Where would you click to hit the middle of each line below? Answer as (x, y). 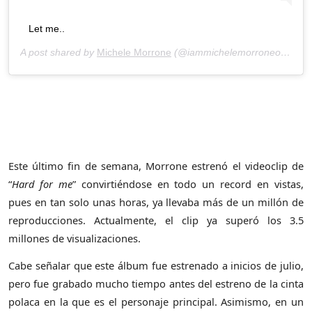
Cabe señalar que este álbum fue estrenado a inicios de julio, (156, 265)
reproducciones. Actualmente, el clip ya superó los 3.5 (156, 220)
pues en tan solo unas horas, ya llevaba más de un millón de (156, 202)
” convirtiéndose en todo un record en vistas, (188, 184)
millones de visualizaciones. (75, 238)
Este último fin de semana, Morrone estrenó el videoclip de (156, 165)
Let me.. (47, 28)
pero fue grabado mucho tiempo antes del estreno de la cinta (156, 283)
